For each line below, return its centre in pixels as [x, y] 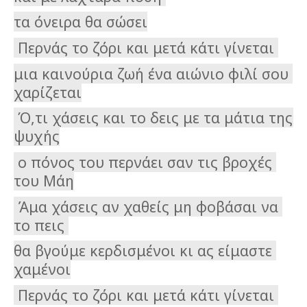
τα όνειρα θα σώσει [81, 22]
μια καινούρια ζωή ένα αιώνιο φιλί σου [151, 73]
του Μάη [44, 181]
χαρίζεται [48, 92]
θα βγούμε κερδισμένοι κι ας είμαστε [143, 251]
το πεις [41, 225]
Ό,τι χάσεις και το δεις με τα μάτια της [153, 118]
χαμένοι [42, 269]
